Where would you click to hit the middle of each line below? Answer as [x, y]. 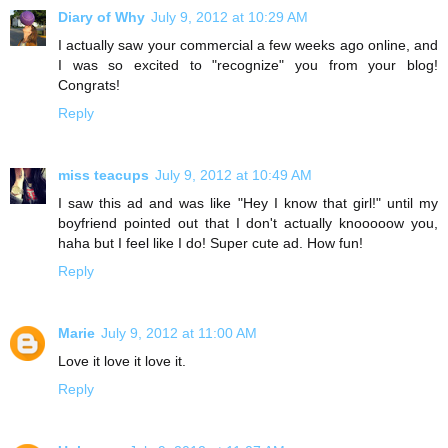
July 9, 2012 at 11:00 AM [179, 332]
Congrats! [89, 84]
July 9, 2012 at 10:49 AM [233, 174]
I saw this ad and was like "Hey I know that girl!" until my [248, 202]
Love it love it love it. [122, 360]
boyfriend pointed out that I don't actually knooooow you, [248, 222]
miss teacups [103, 174]
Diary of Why [101, 16]
